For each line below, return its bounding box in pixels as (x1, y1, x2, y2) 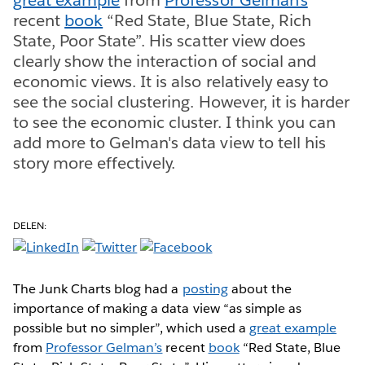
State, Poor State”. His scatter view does (13, 29, 306, 51)
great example (248, 319, 336, 336)
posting (182, 279, 228, 297)
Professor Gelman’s (46, 338, 163, 356)
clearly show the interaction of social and (13, 50, 316, 72)
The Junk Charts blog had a (13, 279, 182, 297)
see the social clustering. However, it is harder (13, 90, 350, 112)
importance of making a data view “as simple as (13, 299, 301, 317)
